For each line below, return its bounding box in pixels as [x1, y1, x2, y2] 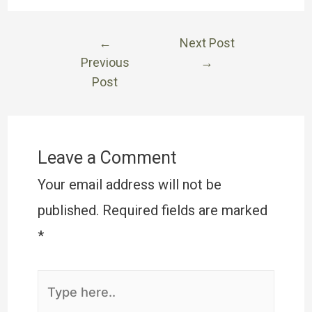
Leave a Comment [37, 148, 176, 168]
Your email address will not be [37, 176, 221, 193]
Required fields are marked [102, 202, 267, 219]
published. [37, 202, 99, 219]
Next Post [179, 36, 235, 50]
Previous [80, 55, 130, 70]
